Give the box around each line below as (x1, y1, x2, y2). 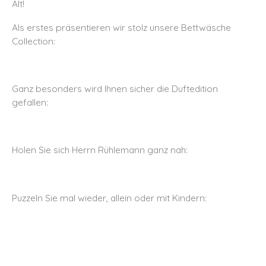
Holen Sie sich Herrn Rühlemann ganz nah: (12, 144, 188, 156)
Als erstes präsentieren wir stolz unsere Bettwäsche (12, 21, 231, 34)
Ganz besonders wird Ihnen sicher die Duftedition (12, 83, 218, 95)
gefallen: (12, 96, 48, 109)
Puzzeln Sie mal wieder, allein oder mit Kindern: (12, 191, 207, 204)
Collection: (12, 35, 55, 47)
